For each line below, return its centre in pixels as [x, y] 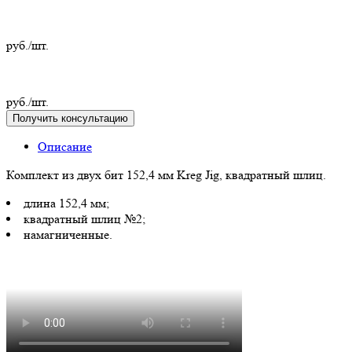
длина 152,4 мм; [66, 203]
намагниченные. [68, 234]
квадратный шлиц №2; [84, 218]
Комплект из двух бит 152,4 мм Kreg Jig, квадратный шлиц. [166, 174]
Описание [65, 146]
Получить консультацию [95, 118]
